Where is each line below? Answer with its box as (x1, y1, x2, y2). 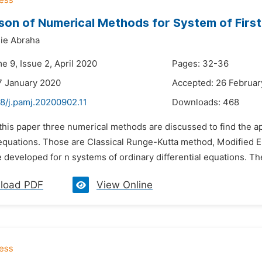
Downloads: (172, 97, 223, 108)
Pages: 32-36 (172, 58, 229, 69)
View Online (96, 179, 153, 191)
